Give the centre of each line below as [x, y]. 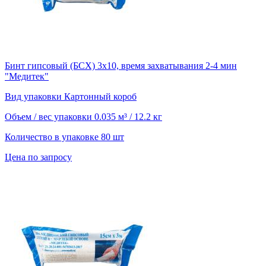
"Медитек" [27, 77]
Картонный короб [100, 97]
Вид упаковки [34, 97]
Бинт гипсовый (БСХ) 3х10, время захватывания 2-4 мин [121, 66]
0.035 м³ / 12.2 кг [128, 117]
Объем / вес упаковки [50, 117]
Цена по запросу [38, 157]
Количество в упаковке [53, 137]
